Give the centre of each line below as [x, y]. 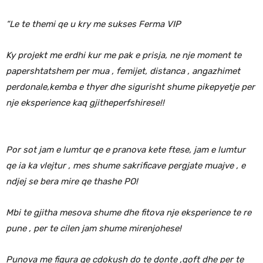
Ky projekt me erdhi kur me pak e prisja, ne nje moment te [124, 55]
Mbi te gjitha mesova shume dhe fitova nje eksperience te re [129, 212]
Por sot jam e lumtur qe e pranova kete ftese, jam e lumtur [126, 149]
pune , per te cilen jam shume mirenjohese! [94, 228]
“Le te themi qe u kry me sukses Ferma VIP [93, 24]
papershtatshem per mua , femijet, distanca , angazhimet [123, 71]
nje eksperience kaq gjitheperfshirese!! [85, 102]
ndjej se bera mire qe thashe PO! [72, 181]
